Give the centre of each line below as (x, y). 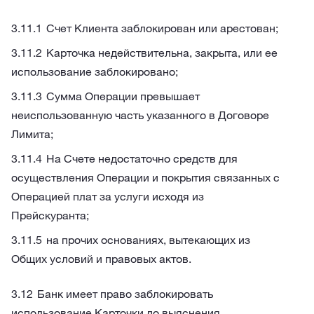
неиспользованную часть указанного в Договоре (140, 115)
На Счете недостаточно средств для (142, 158)
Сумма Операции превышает (123, 96)
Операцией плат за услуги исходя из (108, 196)
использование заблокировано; (95, 71)
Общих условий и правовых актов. (101, 259)
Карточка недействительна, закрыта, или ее (162, 53)
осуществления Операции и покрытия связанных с (145, 177)
